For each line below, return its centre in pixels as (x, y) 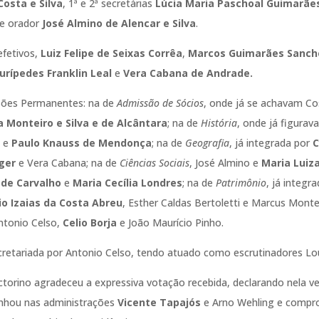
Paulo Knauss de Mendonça (82, 142)
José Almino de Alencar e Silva (119, 23)
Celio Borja (90, 222)
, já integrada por (271, 142)
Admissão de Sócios (161, 103)
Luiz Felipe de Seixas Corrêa (112, 53)
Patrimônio (241, 182)
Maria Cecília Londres (128, 182)
